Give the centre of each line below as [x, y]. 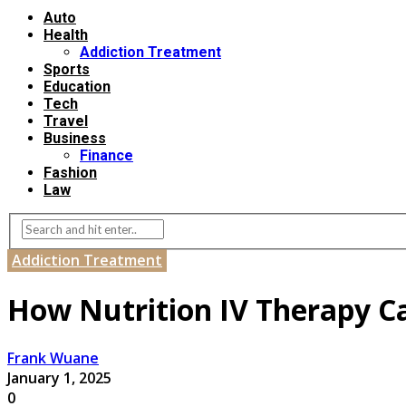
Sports [67, 69]
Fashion [70, 172]
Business [75, 138]
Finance [106, 155]
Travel [66, 121]
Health [66, 34]
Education [77, 86]
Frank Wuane [53, 358]
